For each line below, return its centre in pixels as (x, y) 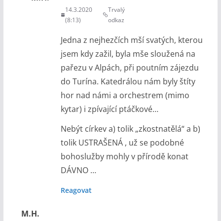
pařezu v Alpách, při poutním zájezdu (129, 67)
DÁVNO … (78, 170)
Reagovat (76, 190)
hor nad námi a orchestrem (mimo (125, 95)
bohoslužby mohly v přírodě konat (124, 156)
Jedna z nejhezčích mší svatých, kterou (131, 40)
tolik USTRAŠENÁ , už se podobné (122, 142)
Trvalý (117, 9)
